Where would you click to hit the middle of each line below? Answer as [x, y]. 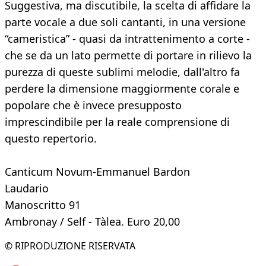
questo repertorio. [51, 139]
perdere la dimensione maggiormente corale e [122, 89]
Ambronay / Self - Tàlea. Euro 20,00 [92, 222]
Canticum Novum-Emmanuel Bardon [97, 172]
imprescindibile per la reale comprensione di [117, 122]
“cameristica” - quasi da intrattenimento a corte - [127, 39]
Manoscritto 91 [43, 205]
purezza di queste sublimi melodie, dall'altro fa [122, 72]
